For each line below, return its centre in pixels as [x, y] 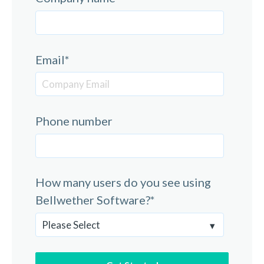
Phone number [74, 121]
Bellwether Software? [93, 200]
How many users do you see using [123, 182]
